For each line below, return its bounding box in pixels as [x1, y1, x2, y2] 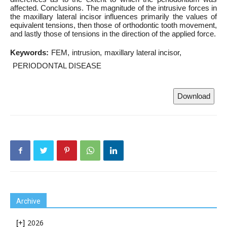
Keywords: [10, 48, 49, 57]
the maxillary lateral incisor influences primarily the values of [10, 12, 217, 21]
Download [177, 92, 210, 100]
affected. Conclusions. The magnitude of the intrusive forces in [10, 4, 217, 12]
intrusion [72, 48, 100, 57]
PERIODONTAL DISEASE [13, 61, 101, 70]
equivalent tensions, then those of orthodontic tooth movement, [10, 21, 217, 29]
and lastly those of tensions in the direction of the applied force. [10, 29, 216, 38]
